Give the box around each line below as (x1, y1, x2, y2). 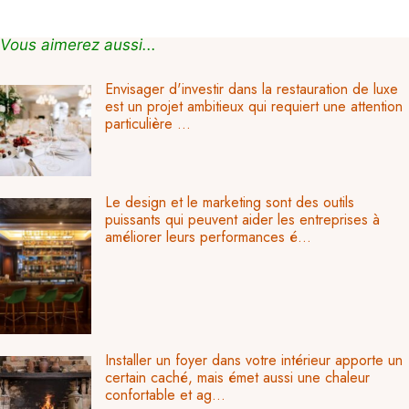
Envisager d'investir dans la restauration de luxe (105, 79, 398, 100)
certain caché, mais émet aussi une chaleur (105, 366, 370, 388)
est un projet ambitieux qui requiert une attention (105, 96, 403, 118)
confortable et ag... (105, 383, 225, 405)
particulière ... (105, 113, 191, 135)
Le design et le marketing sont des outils (105, 192, 354, 214)
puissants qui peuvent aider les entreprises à (105, 209, 380, 231)
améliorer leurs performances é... (105, 226, 311, 248)
